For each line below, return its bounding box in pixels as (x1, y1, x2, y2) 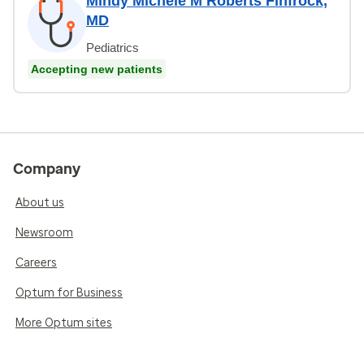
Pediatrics (86, 40, 139, 54)
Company (13, 159, 80, 178)
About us (15, 195, 64, 210)
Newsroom (15, 225, 73, 240)
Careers (15, 255, 57, 270)
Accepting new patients (31, 62, 162, 76)
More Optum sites (15, 315, 112, 330)
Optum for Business (15, 285, 123, 300)
